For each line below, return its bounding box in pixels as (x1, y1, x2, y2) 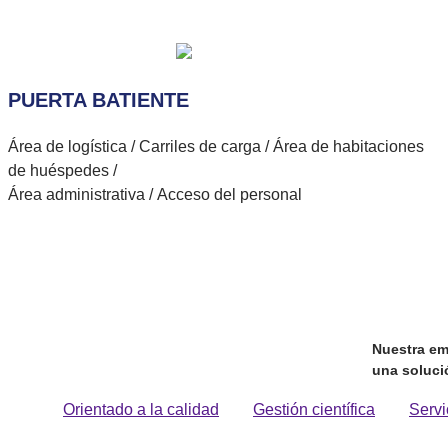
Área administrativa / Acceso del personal (8, 186, 302, 203)
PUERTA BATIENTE (8, 89, 189, 111)
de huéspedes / (8, 162, 117, 179)
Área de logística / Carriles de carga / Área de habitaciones (8, 138, 424, 155)
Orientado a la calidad (63, 400, 219, 418)
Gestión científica (253, 400, 375, 418)
